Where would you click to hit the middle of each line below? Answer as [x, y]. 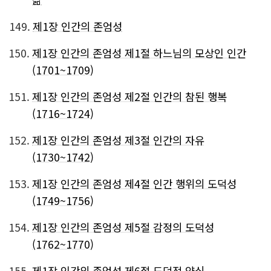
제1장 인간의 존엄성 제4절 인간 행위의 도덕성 [134, 184]
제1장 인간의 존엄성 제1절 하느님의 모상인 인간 [139, 53]
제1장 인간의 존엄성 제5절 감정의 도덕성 [123, 227]
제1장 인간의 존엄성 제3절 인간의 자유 [118, 140]
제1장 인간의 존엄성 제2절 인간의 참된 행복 [129, 96]
